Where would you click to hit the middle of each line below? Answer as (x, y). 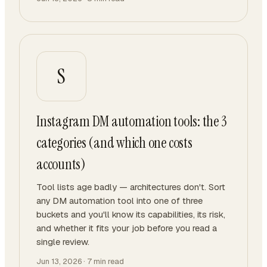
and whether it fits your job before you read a (127, 228)
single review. (63, 242)
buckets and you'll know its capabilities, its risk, (131, 214)
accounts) (61, 164)
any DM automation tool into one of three (119, 201)
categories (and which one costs (114, 143)
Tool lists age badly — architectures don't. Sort (131, 187)
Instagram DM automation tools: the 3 (132, 121)
